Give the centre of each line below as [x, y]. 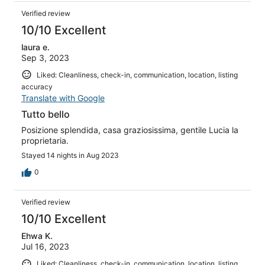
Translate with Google [63, 98]
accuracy [37, 87]
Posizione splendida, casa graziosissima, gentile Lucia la [130, 130]
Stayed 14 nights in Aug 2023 [70, 156]
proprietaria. [45, 141]
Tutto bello [46, 114]
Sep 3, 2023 [45, 57]
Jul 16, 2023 [45, 247]
